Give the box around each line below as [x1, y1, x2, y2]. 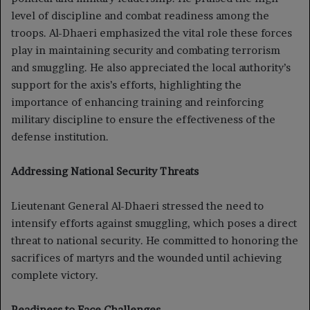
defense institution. [11, 129, 109, 143]
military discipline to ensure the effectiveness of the [11, 112, 275, 126]
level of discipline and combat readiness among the [11, 8, 269, 22]
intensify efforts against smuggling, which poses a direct [11, 216, 297, 230]
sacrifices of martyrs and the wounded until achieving [11, 250, 282, 264]
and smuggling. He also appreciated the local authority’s [11, 60, 291, 74]
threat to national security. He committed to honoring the [11, 233, 298, 247]
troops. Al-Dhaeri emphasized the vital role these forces [11, 26, 292, 39]
